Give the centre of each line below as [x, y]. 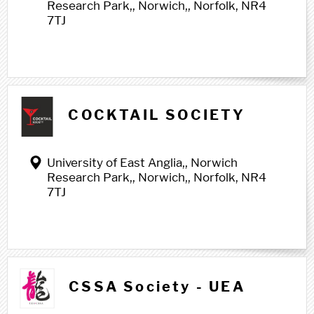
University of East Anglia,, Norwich [142, 163]
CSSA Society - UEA [157, 287]
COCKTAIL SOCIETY [157, 115]
